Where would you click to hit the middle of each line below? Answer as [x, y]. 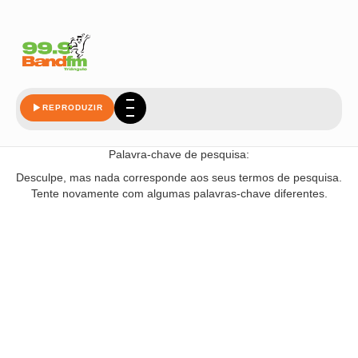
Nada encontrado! [179, 129]
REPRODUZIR [73, 107]
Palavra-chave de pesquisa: [179, 154]
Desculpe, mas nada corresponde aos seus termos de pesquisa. [179, 177]
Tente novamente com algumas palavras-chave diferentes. [179, 193]
